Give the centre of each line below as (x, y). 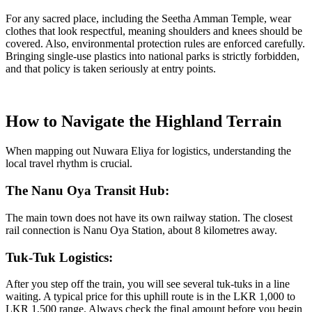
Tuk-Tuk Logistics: (59, 257)
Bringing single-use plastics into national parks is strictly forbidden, (153, 56)
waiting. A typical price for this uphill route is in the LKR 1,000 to (150, 297)
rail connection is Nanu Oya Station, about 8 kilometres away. (141, 230)
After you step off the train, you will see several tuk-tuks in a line (148, 284)
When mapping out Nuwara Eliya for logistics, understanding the (148, 151)
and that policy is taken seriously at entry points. (111, 68)
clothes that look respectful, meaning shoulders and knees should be (154, 31)
